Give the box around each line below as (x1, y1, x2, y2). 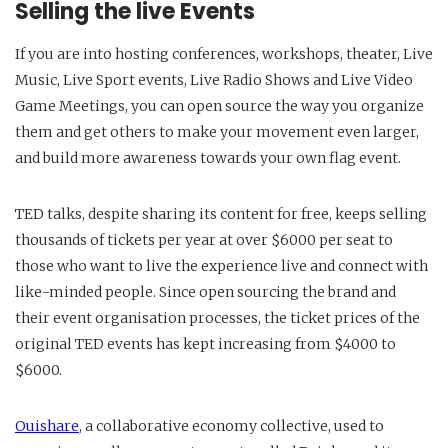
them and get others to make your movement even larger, (15, 122, 419, 141)
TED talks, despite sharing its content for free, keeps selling (15, 204, 427, 223)
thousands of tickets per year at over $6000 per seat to (15, 230, 393, 249)
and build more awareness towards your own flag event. (15, 148, 401, 167)
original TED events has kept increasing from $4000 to (15, 334, 396, 353)
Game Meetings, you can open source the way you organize (15, 96, 424, 115)
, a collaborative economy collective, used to (79, 416, 384, 435)
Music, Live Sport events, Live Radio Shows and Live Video (15, 70, 413, 89)
